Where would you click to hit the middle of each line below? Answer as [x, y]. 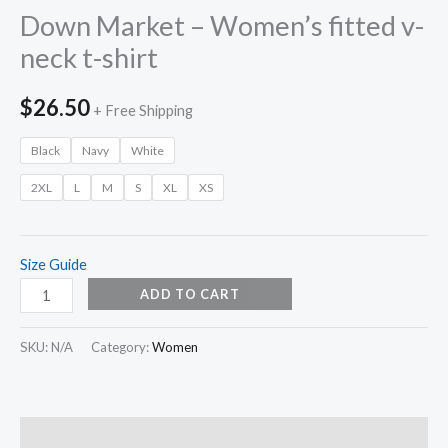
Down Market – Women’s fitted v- [222, 26]
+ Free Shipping [143, 110]
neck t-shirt [89, 58]
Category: [121, 346]
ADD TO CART [189, 293]
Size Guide [53, 264]
